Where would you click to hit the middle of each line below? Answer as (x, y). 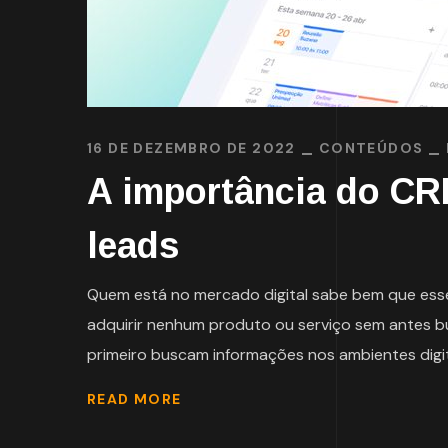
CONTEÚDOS (371, 148)
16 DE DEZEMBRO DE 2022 (191, 148)
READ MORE (134, 399)
